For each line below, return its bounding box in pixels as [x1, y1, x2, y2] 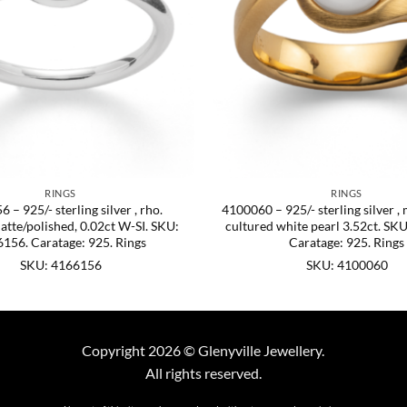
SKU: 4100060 [305, 256, 388, 273]
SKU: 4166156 [19, 256, 102, 273]
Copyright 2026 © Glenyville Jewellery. [82, 342, 325, 360]
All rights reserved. [144, 364, 262, 382]
